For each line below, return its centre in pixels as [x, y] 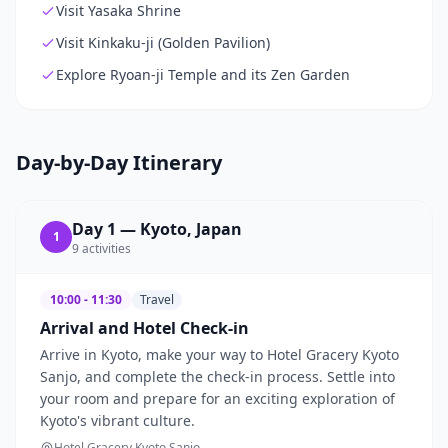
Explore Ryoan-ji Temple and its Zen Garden [203, 74]
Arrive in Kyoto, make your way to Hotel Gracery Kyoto [219, 354]
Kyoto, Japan [191, 228]
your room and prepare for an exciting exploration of [217, 398]
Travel [157, 299]
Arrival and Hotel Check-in [144, 327]
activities [106, 248]
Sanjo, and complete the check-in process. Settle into [217, 376]
